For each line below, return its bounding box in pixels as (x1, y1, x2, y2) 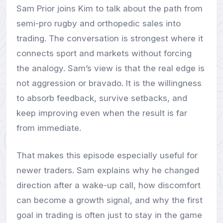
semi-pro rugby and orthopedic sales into (16, 18, 181, 28)
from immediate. (16, 122, 81, 133)
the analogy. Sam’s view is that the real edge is (16, 63, 205, 73)
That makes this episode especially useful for (16, 150, 198, 161)
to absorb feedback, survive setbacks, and (16, 93, 187, 103)
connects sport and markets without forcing (16, 48, 192, 58)
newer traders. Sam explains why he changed (16, 165, 199, 176)
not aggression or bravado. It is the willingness (16, 78, 202, 88)
